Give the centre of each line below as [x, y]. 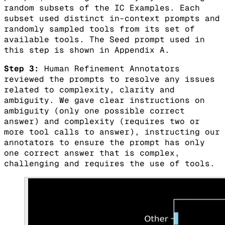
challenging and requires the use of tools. [109, 164]
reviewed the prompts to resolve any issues [109, 79]
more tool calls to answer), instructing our [112, 132]
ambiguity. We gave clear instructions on [104, 100]
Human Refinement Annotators [109, 69]
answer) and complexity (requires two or [102, 122]
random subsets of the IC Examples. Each [102, 8]
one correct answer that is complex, [92, 153]
